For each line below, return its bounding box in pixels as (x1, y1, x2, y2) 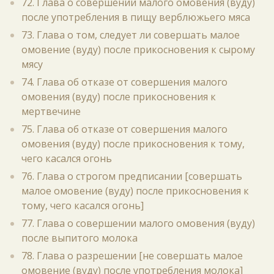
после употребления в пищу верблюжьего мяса (21, 10, 250, 24)
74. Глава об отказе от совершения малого (21, 75, 228, 89)
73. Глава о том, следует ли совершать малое (21, 28, 240, 42)
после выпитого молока (21, 231, 138, 245)
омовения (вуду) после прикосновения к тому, (21, 137, 245, 150)
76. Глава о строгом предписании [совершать (21, 169, 242, 183)
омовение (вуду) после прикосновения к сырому (21, 43, 255, 56)
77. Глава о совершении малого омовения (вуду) (21, 217, 255, 230)
